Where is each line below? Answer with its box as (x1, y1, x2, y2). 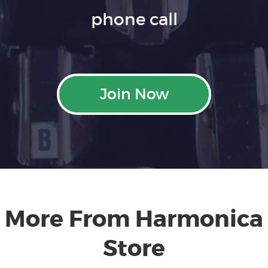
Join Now (99, 85, 169, 104)
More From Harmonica (5, 205, 263, 234)
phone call (90, 9, 178, 31)
